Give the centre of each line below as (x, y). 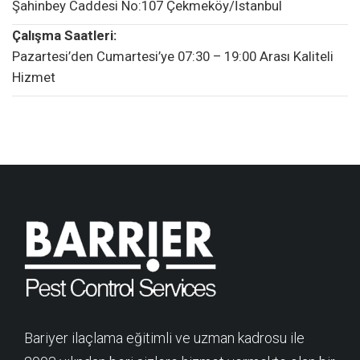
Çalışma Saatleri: (64, 35)
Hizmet (34, 77)
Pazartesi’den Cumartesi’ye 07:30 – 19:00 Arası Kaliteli (173, 56)
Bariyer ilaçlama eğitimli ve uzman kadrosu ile (164, 337)
